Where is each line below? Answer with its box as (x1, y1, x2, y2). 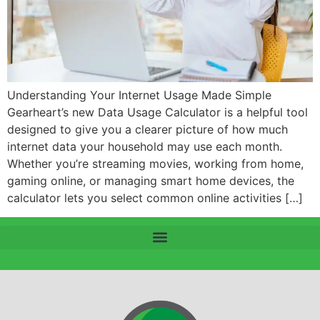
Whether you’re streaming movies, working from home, (7, 156, 304, 171)
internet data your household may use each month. (7, 139, 282, 154)
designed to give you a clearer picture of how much (7, 122, 288, 137)
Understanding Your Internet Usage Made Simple (7, 88, 271, 103)
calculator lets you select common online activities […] (7, 191, 303, 206)
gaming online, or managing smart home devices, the (7, 174, 294, 189)
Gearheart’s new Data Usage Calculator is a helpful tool (7, 105, 308, 120)
